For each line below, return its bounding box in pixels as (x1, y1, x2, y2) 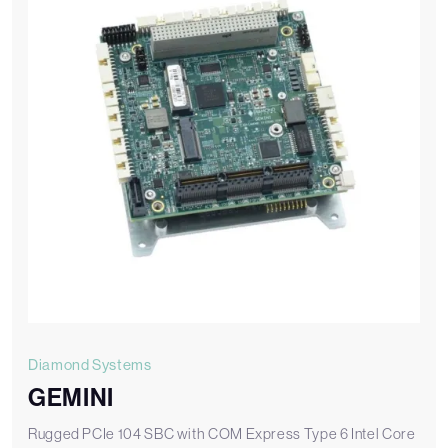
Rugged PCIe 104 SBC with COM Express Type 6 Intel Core (28, 425, 416, 443)
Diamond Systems (28, 356, 152, 374)
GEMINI (28, 383, 114, 413)
